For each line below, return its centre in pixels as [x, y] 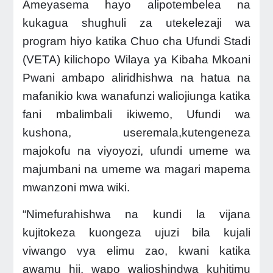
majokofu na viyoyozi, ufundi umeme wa [136, 151]
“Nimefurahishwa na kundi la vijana [136, 214]
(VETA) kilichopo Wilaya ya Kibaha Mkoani [136, 59]
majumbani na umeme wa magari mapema [136, 169]
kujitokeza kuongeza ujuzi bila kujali [136, 232]
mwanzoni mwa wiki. [76, 187]
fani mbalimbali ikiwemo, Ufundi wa [136, 114]
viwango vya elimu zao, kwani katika [136, 250]
